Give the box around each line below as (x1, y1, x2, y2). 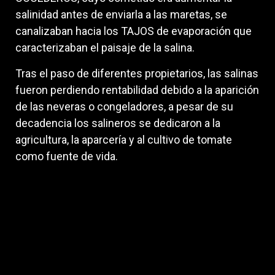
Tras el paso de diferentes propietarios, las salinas (15, 66, 258, 80)
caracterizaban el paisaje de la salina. (15, 41, 195, 55)
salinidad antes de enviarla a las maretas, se (15, 8, 227, 21)
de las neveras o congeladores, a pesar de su (15, 99, 233, 113)
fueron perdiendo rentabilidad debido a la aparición (15, 83, 259, 96)
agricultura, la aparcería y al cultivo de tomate (15, 133, 232, 146)
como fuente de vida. (15, 149, 118, 163)
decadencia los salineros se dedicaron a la (15, 116, 220, 130)
